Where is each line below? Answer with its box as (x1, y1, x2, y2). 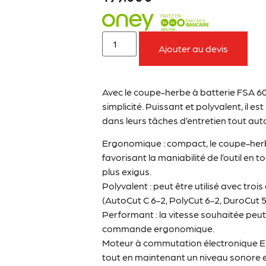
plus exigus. (102, 166, 152, 178)
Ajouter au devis (159, 42, 229, 54)
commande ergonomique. (102, 223, 215, 235)
